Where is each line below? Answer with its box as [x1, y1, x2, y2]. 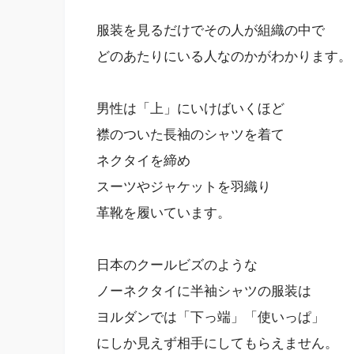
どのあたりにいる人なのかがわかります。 [96, 49, 352, 65]
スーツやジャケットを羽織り [96, 179, 271, 195]
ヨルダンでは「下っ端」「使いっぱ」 [96, 310, 325, 326]
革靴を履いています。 [96, 205, 231, 221]
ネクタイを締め [96, 153, 190, 169]
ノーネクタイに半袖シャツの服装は [96, 284, 311, 299]
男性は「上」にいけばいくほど [96, 101, 284, 117]
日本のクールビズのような [96, 258, 258, 273]
